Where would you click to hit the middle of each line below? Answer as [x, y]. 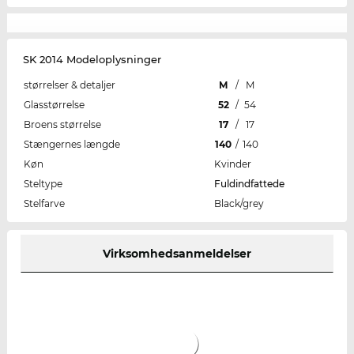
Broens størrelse [62, 125]
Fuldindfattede [249, 184]
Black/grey [239, 204]
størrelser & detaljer [69, 85]
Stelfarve [44, 204]
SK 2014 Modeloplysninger [92, 60]
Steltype [43, 184]
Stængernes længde [72, 145]
